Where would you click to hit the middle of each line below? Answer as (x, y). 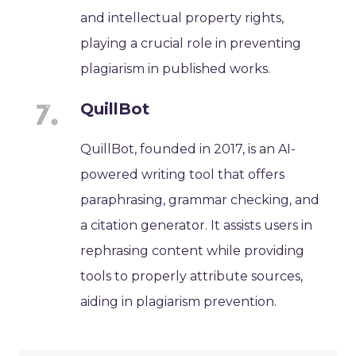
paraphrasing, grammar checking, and (200, 199)
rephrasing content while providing (193, 250)
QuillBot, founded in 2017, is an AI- (188, 149)
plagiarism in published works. (176, 68)
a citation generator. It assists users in (197, 225)
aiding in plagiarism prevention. (179, 301)
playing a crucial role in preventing (191, 43)
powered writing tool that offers (183, 174)
